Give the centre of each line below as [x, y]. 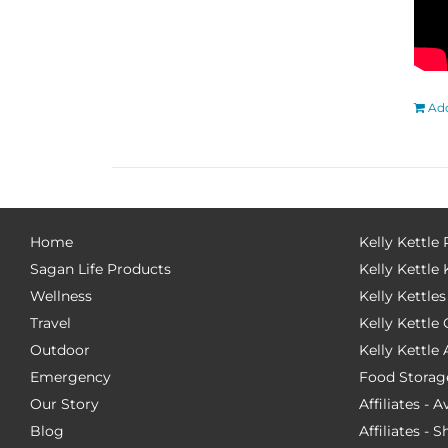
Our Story [64, 404]
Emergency [70, 377]
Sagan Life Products [100, 269]
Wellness [61, 296]
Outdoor [60, 350]
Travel [50, 323]
